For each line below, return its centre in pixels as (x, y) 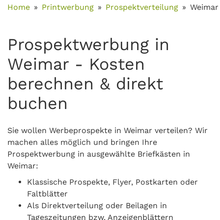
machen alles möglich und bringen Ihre (82, 142)
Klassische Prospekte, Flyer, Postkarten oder (112, 182)
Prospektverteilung (142, 7)
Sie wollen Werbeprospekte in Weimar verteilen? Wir (108, 130)
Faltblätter (47, 194)
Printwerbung (68, 7)
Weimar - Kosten (76, 64)
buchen (38, 103)
